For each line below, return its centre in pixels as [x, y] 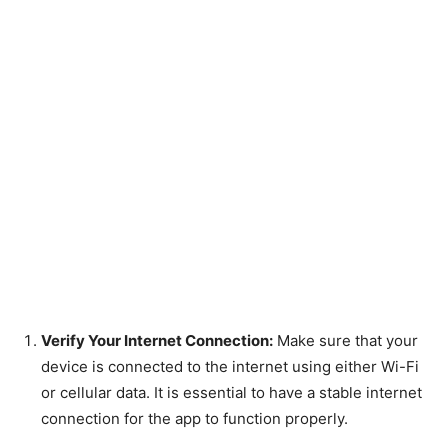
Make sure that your [345, 341]
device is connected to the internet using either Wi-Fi [230, 367]
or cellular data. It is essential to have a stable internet [231, 393]
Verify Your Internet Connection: [157, 341]
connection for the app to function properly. [194, 419]
